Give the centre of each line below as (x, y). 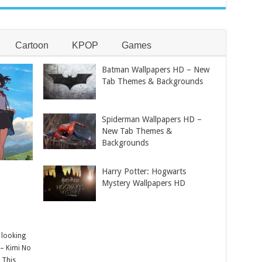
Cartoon (32, 45)
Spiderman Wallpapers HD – (152, 120)
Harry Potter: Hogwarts (144, 172)
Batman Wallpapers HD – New (156, 69)
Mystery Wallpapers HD (144, 183)
